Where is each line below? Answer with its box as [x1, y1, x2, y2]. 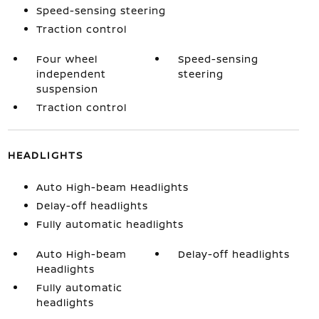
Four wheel [36, 51, 98, 66]
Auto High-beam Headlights [36, 179, 189, 194]
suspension [36, 81, 98, 95]
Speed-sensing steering [36, 3, 166, 17]
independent [36, 66, 106, 80]
